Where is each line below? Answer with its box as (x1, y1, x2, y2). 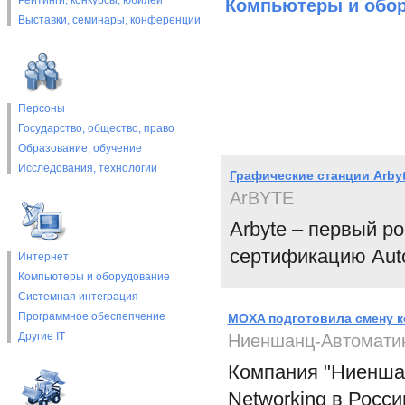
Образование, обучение (17, 142, 142, 155)
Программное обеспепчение (17, 310, 165, 323)
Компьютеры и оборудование (17, 270, 170, 283)
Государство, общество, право (17, 122, 174, 135)
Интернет (17, 250, 69, 263)
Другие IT (17, 330, 65, 343)
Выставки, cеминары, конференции (17, 14, 201, 26)
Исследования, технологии (17, 162, 157, 174)
